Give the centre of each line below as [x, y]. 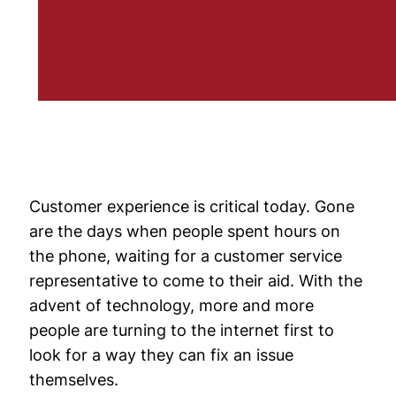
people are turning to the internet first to [182, 330]
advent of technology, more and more [171, 305]
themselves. [74, 380]
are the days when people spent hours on [185, 231]
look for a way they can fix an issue [161, 355]
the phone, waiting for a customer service [186, 256]
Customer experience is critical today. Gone [192, 206]
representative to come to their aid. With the [196, 281]
